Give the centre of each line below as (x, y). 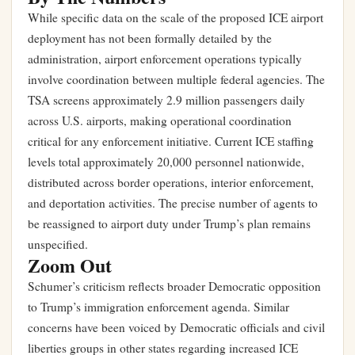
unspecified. (58, 244)
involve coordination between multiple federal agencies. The (176, 79)
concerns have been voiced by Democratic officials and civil (176, 327)
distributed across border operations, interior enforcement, (171, 182)
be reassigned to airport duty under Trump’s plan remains (169, 223)
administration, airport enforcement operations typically (165, 59)
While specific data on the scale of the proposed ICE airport (176, 17)
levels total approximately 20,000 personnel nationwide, (166, 162)
